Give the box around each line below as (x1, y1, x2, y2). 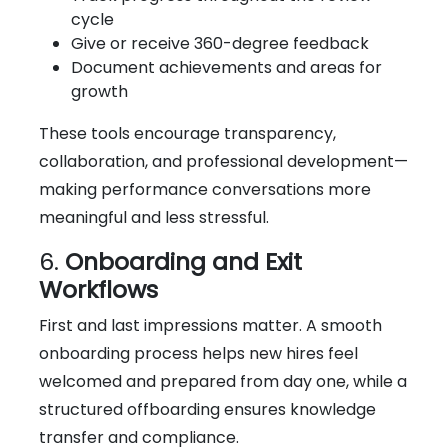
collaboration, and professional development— (39, 149, 408, 173)
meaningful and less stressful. (39, 205, 269, 229)
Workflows (39, 272, 158, 306)
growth (71, 79, 128, 103)
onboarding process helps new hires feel (39, 341, 358, 365)
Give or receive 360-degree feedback (71, 31, 369, 55)
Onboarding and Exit (65, 244, 302, 278)
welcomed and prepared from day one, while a (39, 369, 407, 393)
